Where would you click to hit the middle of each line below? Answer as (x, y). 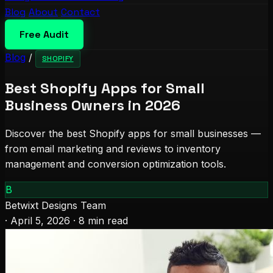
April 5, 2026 (40, 220)
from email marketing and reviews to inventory (113, 148)
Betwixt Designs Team (55, 205)
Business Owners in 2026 (93, 105)
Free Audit (44, 34)
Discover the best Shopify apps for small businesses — (133, 133)
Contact (80, 12)
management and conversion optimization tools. (115, 164)
